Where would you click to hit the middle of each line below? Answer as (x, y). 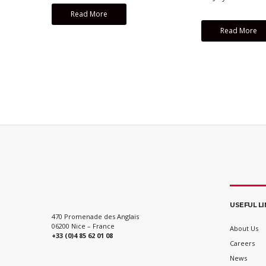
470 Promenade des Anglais (95, 217)
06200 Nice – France (83, 226)
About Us (244, 229)
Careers (242, 243)
